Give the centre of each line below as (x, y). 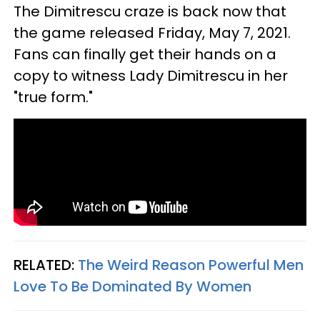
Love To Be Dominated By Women (132, 286)
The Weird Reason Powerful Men (191, 265)
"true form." (55, 97)
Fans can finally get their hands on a (145, 54)
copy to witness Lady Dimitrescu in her (151, 75)
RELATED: (46, 265)
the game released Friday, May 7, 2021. (152, 32)
